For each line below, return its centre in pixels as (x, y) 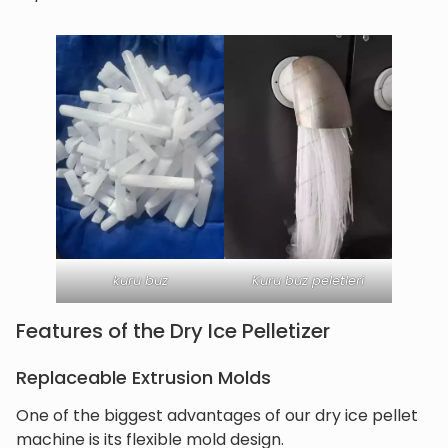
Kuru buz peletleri (308, 281)
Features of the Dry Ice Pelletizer (173, 331)
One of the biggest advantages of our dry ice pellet (217, 416)
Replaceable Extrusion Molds (143, 378)
